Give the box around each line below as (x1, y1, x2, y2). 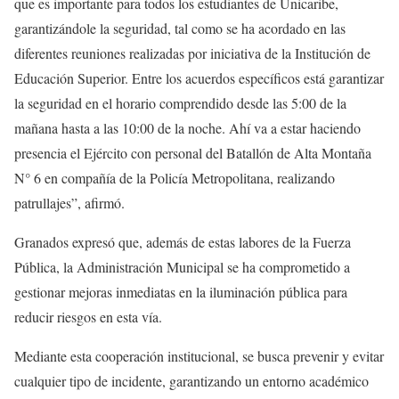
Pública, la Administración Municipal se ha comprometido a (14, 257, 350, 277)
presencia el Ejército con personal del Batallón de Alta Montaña (14, 143, 371, 163)
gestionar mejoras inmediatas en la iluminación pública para (14, 282, 347, 302)
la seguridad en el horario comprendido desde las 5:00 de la (14, 94, 346, 113)
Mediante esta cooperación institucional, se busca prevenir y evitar (14, 346, 384, 366)
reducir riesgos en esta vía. (14, 307, 162, 327)
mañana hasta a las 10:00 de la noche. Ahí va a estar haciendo (14, 118, 361, 138)
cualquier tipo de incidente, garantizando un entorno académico (14, 371, 369, 391)
